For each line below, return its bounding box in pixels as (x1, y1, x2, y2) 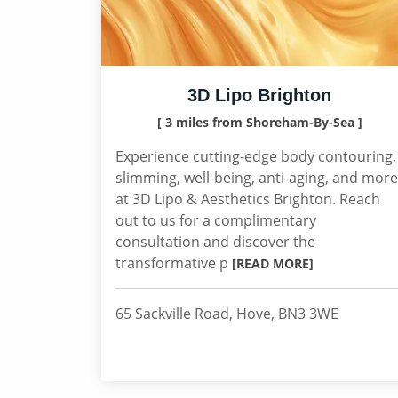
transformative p (115, 253, 232, 273)
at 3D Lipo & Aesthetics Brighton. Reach (115, 189, 380, 209)
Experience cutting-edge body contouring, (115, 147, 396, 166)
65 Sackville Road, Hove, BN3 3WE (115, 304, 338, 323)
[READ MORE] (232, 255, 314, 272)
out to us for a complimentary (115, 211, 316, 230)
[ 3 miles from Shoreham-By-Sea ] (156, 114, 362, 131)
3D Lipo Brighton (187, 85, 331, 105)
